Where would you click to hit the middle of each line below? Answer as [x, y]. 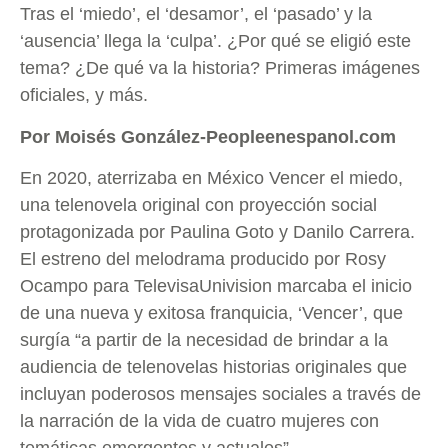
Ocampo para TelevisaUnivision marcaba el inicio [216, 286]
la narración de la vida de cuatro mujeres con [199, 421]
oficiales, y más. [84, 95]
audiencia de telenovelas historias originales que [213, 367]
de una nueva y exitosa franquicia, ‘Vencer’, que [211, 313]
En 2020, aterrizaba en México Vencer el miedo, [211, 178]
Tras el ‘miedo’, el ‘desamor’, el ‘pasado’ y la [196, 14]
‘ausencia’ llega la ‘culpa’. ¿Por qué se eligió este [215, 41]
